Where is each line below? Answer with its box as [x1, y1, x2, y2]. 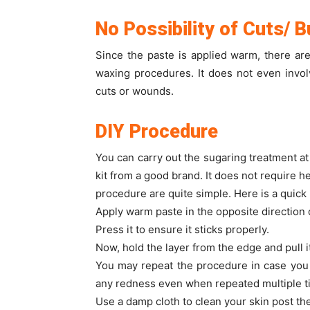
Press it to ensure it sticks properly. [95, 223, 269, 236]
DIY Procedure [95, 120, 218, 143]
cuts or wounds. [95, 84, 174, 98]
